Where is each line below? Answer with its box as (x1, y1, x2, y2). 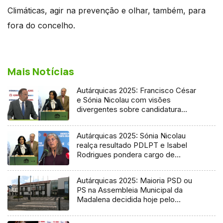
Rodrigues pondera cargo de (77, 149, 175, 159)
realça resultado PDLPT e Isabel (77, 140, 188, 150)
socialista (77, 113, 109, 123)
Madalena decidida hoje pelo (77, 195, 175, 205)
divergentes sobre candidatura (77, 104, 182, 114)
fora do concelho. (7, 20, 75, 30)
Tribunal (77, 204, 104, 214)
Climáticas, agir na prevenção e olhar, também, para (7, 5, 206, 15)
